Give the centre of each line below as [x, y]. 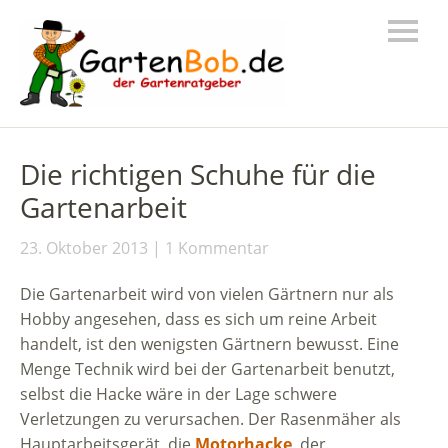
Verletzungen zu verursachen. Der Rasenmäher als [210, 418]
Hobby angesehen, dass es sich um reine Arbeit [198, 318]
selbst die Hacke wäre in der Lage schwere [178, 393]
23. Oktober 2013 [84, 247]
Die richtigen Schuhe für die [198, 173]
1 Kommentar [217, 247]
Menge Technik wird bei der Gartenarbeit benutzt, [207, 368]
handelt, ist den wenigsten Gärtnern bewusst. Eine [209, 343]
